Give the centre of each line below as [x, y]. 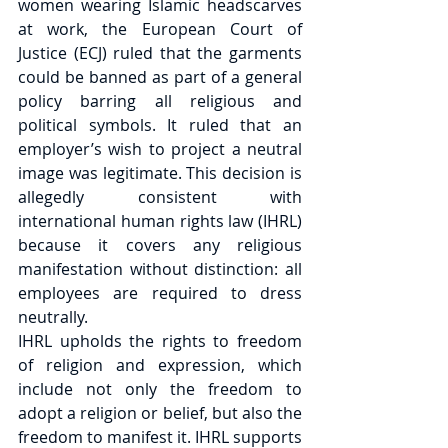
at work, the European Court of [160, 29]
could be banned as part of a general [160, 77]
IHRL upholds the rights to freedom [160, 341]
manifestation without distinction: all [160, 269]
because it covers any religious [160, 245]
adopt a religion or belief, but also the [160, 413]
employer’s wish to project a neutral [160, 149]
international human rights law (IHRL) [160, 221]
